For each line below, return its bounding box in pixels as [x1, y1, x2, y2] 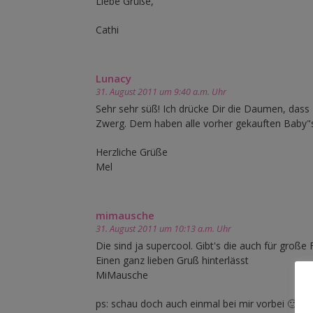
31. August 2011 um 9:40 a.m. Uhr [96, 86, 226, 99]
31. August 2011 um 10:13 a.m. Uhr [96, 223, 231, 235]
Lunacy [96, 71, 131, 86]
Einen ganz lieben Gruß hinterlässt [96, 254, 249, 268]
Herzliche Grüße [96, 145, 168, 159]
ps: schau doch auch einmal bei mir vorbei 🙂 [96, 297, 297, 311]
